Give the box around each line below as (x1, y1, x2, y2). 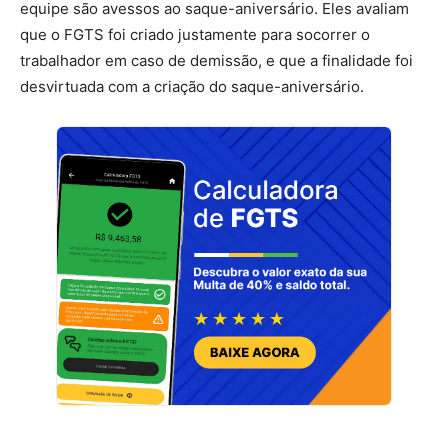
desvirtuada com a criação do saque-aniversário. (20, 76, 364, 96)
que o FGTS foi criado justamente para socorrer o (20, 24, 370, 44)
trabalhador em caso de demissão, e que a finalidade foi (20, 50, 413, 70)
